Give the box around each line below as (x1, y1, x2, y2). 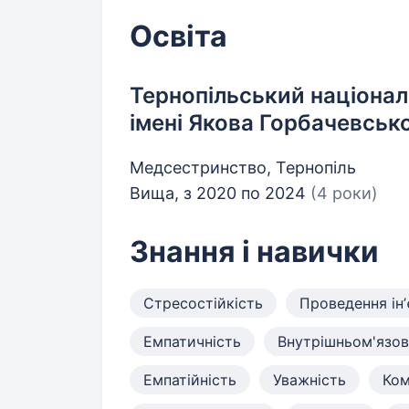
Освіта (130, 18, 227, 54)
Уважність (273, 371, 346, 389)
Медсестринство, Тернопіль (130, 158, 356, 177)
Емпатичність (143, 332, 241, 351)
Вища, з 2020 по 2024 (130, 184, 310, 203)
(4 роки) (310, 184, 378, 203)
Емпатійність (143, 371, 236, 389)
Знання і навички (130, 234, 379, 269)
